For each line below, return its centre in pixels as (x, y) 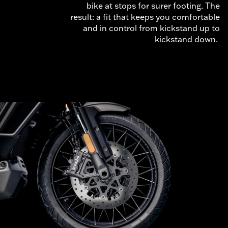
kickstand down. (187, 39)
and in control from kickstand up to (151, 28)
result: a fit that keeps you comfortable (145, 17)
